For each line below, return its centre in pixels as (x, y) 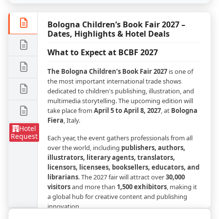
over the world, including (84, 148)
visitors (59, 187)
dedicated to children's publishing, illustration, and (121, 91)
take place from (71, 110)
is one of (180, 71)
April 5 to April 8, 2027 (127, 110)
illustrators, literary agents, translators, (111, 157)
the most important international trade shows (114, 81)
